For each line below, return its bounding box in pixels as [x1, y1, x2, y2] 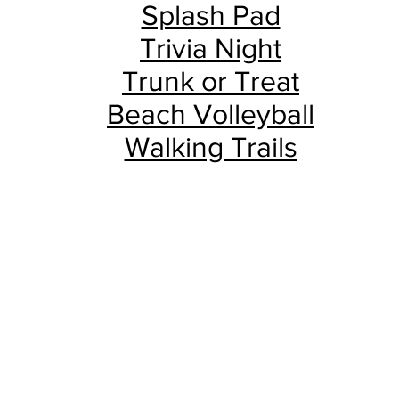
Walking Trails [124, 131, 297, 162]
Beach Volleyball [107, 98, 314, 129]
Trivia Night [140, 32, 281, 63]
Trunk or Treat [122, 65, 299, 96]
